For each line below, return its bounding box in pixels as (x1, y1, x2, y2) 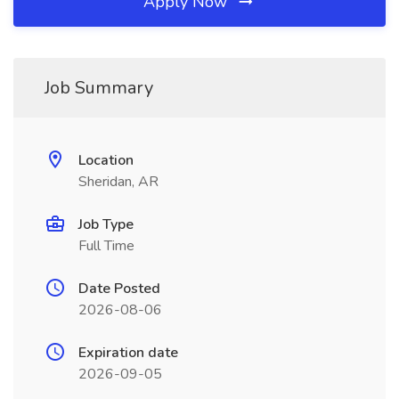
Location (78, 151, 134, 170)
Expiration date (78, 343, 178, 362)
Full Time (78, 236, 134, 256)
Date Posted (78, 279, 160, 298)
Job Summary (45, 76, 153, 100)
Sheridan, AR (78, 172, 159, 191)
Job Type (78, 215, 134, 234)
